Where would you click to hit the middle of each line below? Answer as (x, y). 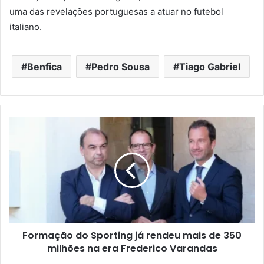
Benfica (44, 66)
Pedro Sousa (120, 66)
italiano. (26, 27)
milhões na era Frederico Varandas (132, 248)
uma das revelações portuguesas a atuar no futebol (116, 11)
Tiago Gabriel (209, 66)
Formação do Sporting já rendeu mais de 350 (132, 235)
